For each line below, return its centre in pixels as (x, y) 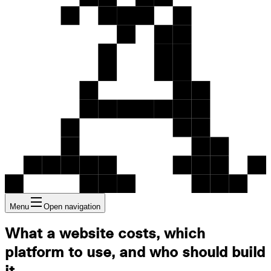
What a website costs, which (105, 234)
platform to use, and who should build (135, 253)
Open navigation (72, 206)
